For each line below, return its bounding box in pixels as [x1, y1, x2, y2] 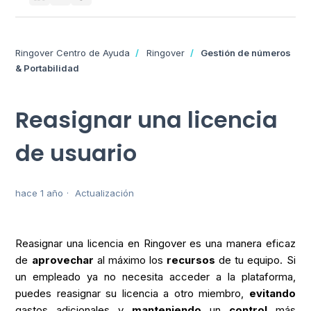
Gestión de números [201, 47, 292, 58]
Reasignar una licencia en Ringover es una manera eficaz [15, 237, 296, 251]
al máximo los [93, 253, 167, 267]
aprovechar [31, 253, 94, 267]
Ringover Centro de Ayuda [15, 47, 131, 58]
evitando [249, 287, 296, 301]
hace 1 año [15, 187, 64, 199]
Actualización [75, 187, 135, 199]
